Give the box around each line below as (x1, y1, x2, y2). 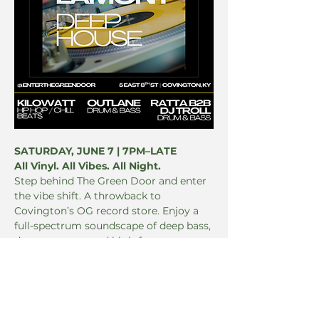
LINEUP (14, 294, 53, 308)
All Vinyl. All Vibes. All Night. (14, 159, 161, 173)
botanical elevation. (14, 264, 111, 278)
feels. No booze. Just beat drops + (14, 249, 182, 263)
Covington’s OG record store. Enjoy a (14, 204, 202, 218)
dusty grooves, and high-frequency (14, 234, 192, 248)
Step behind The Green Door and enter (14, 174, 209, 188)
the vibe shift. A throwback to (14, 189, 164, 203)
